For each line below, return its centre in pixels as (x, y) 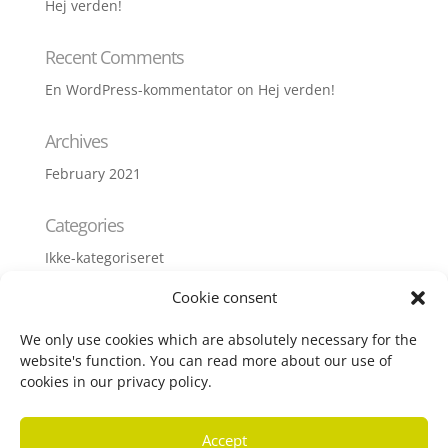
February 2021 (92, 173)
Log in (64, 341)
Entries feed (85, 371)
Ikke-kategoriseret (104, 257)
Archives (76, 141)
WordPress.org (93, 431)
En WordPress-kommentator (138, 89)
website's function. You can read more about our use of (206, 360)
